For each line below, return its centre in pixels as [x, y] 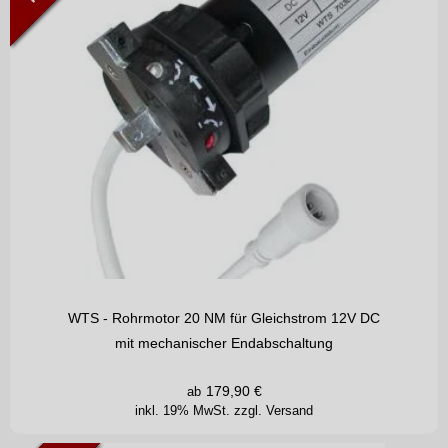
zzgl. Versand [273, 410]
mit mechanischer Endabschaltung [224, 343]
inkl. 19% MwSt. [184, 410]
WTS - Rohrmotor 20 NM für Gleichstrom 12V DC [224, 318]
